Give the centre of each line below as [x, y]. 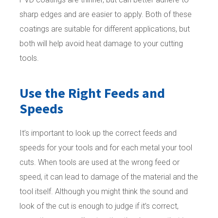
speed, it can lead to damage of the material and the [109, 177]
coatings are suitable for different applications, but [105, 29]
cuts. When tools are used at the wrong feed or [100, 163]
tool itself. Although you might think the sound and [104, 192]
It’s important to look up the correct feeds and [98, 133]
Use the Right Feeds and [92, 93]
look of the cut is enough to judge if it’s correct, [99, 206]
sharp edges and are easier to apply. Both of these [106, 15]
